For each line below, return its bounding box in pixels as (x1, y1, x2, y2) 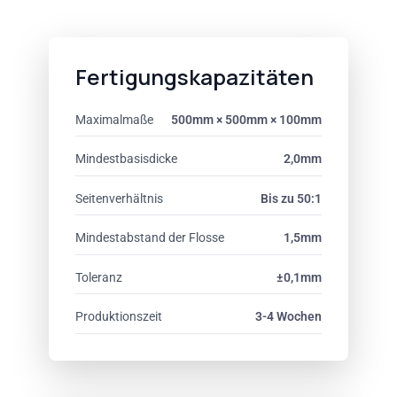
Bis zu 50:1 (261, 191, 322, 206)
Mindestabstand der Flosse (75, 230, 224, 245)
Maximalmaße (75, 112, 153, 127)
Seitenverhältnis (75, 191, 163, 206)
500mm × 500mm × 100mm (171, 112, 322, 127)
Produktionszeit (75, 309, 162, 323)
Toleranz (75, 269, 122, 284)
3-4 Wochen (255, 309, 322, 323)
